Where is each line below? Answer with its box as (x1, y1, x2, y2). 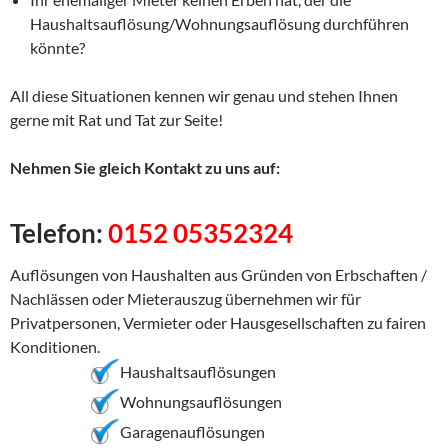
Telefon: (10, 216, 108, 249)
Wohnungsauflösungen (120, 392, 282, 412)
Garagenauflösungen (120, 422, 265, 442)
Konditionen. (10, 336, 100, 356)
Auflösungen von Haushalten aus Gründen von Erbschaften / (10, 264, 427, 284)
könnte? (30, 37, 85, 57)
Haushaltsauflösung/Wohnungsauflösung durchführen (30, 13, 409, 33)
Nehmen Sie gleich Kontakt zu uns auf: (10, 157, 280, 177)
